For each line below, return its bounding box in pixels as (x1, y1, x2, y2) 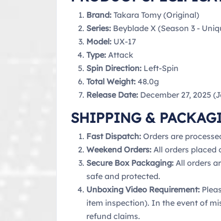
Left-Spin (142, 63, 179, 73)
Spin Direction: (86, 63, 142, 73)
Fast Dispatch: (86, 131, 141, 141)
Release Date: (86, 89, 138, 100)
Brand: (86, 9, 111, 20)
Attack (106, 49, 133, 60)
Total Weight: (86, 76, 136, 86)
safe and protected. (86, 171, 160, 181)
